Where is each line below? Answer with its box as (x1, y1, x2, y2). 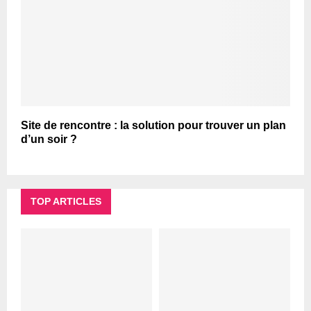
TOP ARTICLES (31, 196, 101, 208)
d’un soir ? (21, 133, 77, 146)
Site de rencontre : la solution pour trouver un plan (21, 119, 286, 132)
